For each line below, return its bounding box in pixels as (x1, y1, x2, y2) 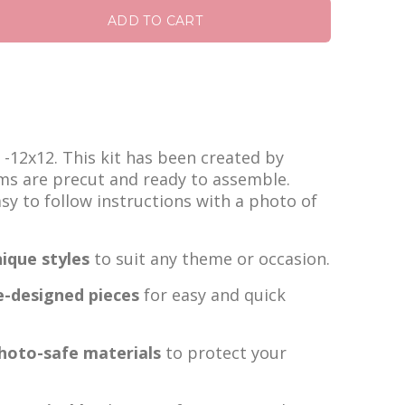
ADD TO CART (107, 13, 203, 29)
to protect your (161, 342, 287, 363)
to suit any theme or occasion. (89, 248, 330, 269)
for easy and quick (139, 284, 286, 306)
